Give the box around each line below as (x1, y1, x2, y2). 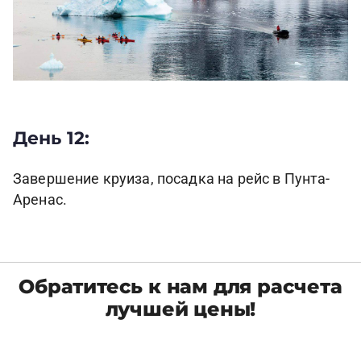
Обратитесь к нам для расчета (19, 274, 342, 298)
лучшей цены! (105, 297, 256, 321)
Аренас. (13, 191, 68, 208)
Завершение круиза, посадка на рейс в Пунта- (13, 170, 330, 187)
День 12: (13, 127, 90, 149)
